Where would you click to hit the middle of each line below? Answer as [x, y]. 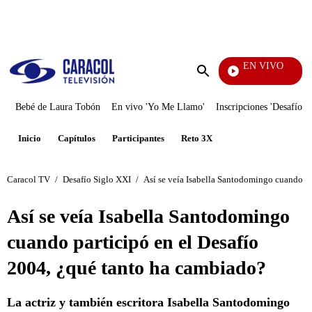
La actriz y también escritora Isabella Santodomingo [148, 302]
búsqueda [224, 97]
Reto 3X [197, 138]
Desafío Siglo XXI [97, 179]
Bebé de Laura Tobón [58, 107]
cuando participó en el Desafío [133, 242]
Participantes [138, 138]
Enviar [217, 85]
